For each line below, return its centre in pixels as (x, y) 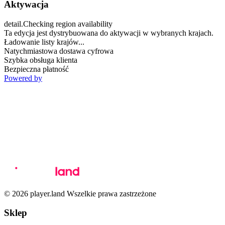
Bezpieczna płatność (36, 69)
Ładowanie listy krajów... (44, 42)
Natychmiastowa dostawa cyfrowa (59, 51)
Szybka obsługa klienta (41, 60)
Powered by (23, 78)
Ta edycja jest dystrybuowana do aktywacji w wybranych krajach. (109, 33)
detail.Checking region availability (58, 24)
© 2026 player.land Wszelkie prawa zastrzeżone (80, 193)
